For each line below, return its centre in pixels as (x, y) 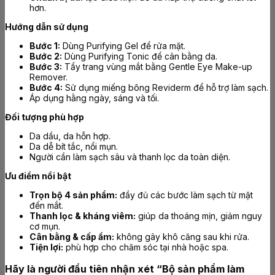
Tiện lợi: (46, 247)
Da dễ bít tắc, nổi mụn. (74, 147)
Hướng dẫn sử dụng (47, 27)
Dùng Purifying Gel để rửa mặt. (123, 46)
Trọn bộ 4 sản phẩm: (73, 195)
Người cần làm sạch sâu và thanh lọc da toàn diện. (130, 157)
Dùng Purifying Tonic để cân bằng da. (140, 56)
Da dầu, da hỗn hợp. (70, 136)
